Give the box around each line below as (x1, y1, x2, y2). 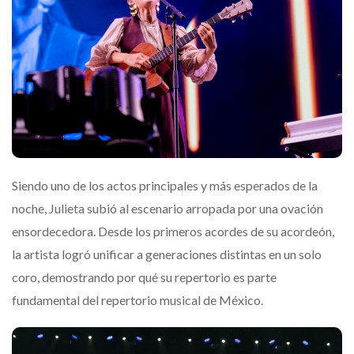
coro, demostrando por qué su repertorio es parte (12, 269, 277, 285)
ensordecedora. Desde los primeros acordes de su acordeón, (12, 224, 334, 239)
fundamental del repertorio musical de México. (12, 292, 263, 308)
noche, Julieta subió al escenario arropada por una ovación (12, 201, 323, 217)
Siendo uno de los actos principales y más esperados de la (12, 178, 318, 194)
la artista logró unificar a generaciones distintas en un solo (12, 247, 322, 262)
